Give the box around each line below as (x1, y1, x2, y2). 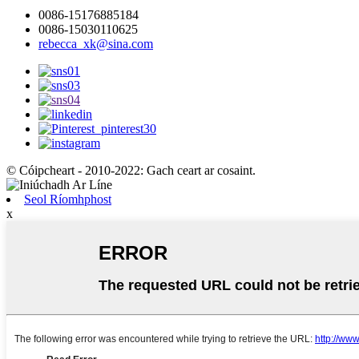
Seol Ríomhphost (24, 192, 111, 207)
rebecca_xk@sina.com (38, 37, 153, 51)
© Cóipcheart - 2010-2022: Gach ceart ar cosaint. (6, 163, 256, 178)
